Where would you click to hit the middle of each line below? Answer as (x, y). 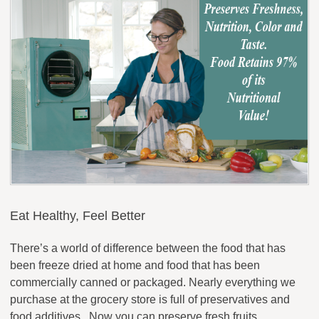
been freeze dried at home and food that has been (135, 266)
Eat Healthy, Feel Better (78, 216)
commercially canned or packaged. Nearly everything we (153, 283)
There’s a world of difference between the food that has (148, 249)
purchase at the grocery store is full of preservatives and (150, 300)
